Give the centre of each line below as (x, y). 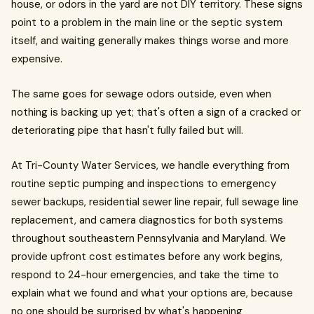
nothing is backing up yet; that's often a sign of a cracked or (156, 112)
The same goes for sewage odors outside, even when (141, 94)
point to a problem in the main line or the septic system (147, 22)
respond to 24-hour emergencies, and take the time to (145, 275)
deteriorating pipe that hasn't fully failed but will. (127, 130)
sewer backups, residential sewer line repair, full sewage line (155, 202)
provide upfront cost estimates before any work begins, (147, 257)
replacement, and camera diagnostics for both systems (147, 220)
